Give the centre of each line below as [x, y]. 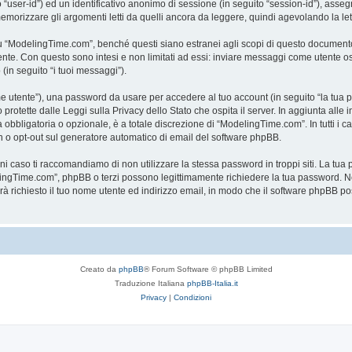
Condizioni [192, 297]
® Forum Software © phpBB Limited [208, 269]
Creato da [99, 269]
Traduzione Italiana [150, 283]
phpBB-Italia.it [212, 283]
